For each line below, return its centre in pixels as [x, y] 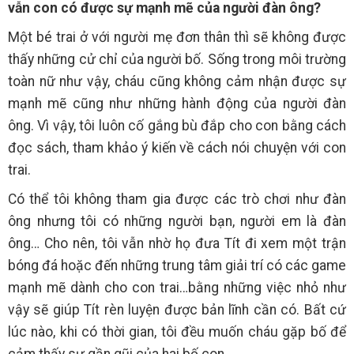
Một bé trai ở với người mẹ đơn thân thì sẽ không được [177, 38]
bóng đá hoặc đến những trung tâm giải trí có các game [177, 266]
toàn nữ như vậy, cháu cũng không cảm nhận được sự [177, 82]
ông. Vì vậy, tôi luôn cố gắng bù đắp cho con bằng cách [177, 126]
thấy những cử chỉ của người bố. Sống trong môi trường [177, 60]
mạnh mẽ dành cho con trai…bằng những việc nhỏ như [177, 288]
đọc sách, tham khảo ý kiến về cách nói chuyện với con [177, 148]
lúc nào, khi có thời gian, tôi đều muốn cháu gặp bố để [177, 332]
